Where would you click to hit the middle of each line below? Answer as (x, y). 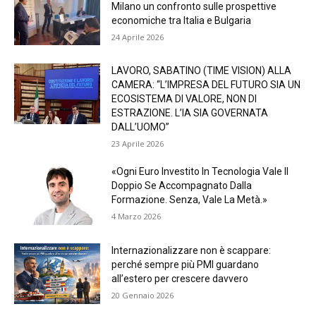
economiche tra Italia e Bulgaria (182, 20)
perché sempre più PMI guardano (186, 264)
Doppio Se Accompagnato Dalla (182, 186)
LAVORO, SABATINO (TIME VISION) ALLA (202, 71)
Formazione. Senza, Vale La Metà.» (190, 200)
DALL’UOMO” (141, 127)
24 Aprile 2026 (138, 37)
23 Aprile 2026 (138, 144)
